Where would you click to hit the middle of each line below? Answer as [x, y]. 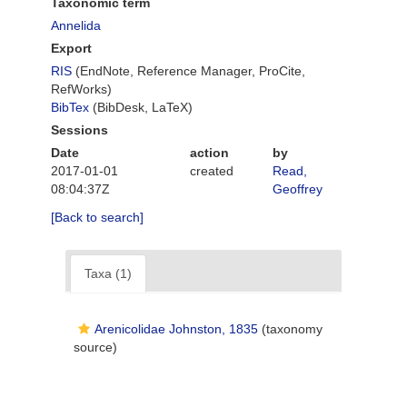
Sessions [79, 130]
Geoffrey [298, 189]
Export [71, 48]
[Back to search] [97, 217]
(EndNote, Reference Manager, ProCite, [189, 71]
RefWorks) [81, 89]
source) [95, 347]
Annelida [76, 25]
